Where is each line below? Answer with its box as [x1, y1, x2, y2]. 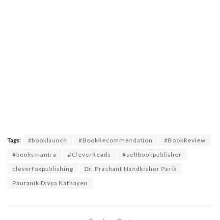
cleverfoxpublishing [12, 165, 73, 173]
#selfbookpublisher [122, 151, 182, 159]
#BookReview [164, 137, 206, 144]
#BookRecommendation [79, 137, 153, 144]
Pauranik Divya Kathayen [12, 179, 88, 187]
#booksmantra [12, 151, 56, 159]
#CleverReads [68, 151, 111, 159]
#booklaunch [28, 137, 67, 144]
